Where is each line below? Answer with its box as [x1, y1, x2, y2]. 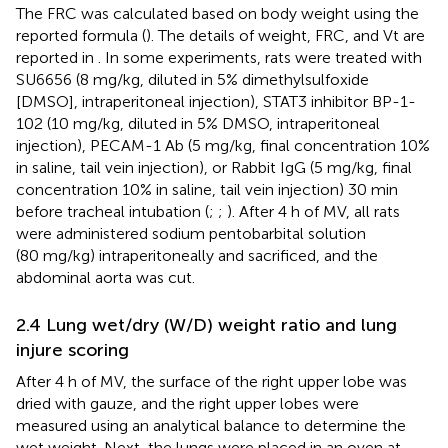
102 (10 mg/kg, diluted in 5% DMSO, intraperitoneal [16, 113, 380, 133]
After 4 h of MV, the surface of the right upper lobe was [16, 371, 407, 391]
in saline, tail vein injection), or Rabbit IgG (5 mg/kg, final [16, 157, 412, 177]
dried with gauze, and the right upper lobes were [16, 393, 359, 413]
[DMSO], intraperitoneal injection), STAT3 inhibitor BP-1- [16, 91, 416, 111]
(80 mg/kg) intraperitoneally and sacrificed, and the [16, 245, 378, 265]
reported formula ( [16, 25, 146, 45]
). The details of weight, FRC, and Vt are [146, 25, 425, 45]
